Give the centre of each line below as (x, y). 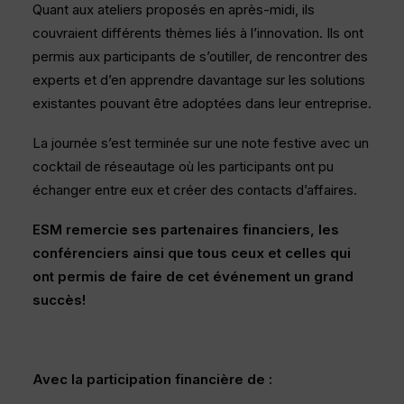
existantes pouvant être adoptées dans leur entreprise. (202, 103)
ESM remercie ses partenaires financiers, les (186, 230)
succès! (59, 300)
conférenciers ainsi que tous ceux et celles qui (192, 253)
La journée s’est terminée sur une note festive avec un (201, 143)
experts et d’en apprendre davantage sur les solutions (199, 80)
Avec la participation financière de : (152, 379)
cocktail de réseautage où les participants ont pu (183, 166)
